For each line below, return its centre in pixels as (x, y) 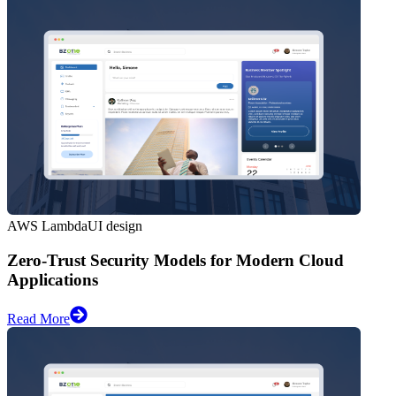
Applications (53, 279)
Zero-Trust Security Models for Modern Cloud (175, 260)
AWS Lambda (47, 226)
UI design (115, 226)
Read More (38, 319)
